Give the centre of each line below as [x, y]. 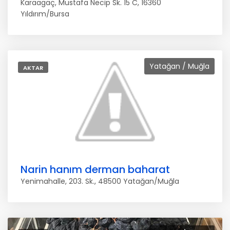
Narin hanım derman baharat [95, 169]
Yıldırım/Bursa [45, 14]
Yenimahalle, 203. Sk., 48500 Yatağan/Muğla [100, 181]
